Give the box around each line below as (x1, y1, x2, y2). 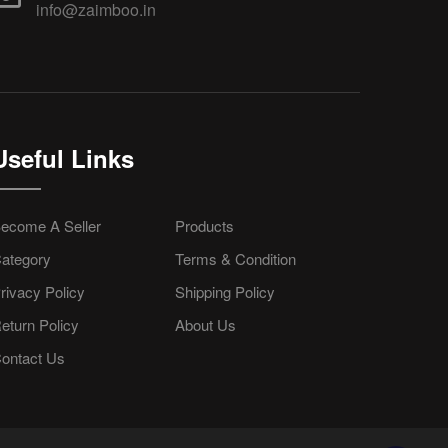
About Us (175, 314, 237, 335)
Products (175, 215, 235, 236)
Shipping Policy (175, 281, 276, 302)
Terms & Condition (175, 248, 297, 269)
